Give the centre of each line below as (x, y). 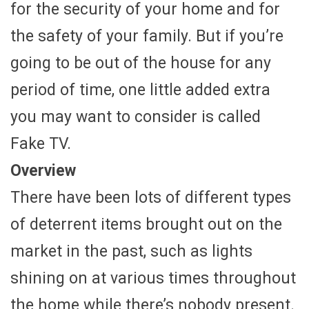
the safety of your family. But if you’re (147, 36)
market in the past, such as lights (131, 251)
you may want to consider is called (136, 117)
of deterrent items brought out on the (146, 224)
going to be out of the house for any (141, 63)
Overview (43, 170)
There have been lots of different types (151, 197)
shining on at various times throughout (153, 278)
